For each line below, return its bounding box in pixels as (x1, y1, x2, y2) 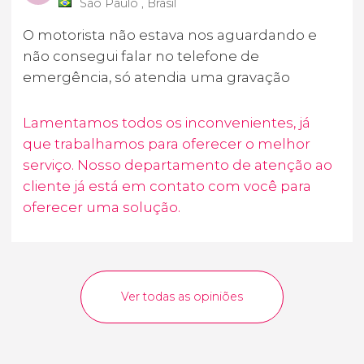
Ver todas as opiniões (121, 289, 243, 305)
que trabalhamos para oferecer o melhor (23, 136, 310, 153)
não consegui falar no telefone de (23, 48, 259, 65)
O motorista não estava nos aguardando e (23, 27, 317, 44)
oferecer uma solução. (23, 199, 180, 216)
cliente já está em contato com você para (23, 178, 311, 195)
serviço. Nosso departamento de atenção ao (23, 157, 332, 174)
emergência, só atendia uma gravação (23, 69, 290, 86)
